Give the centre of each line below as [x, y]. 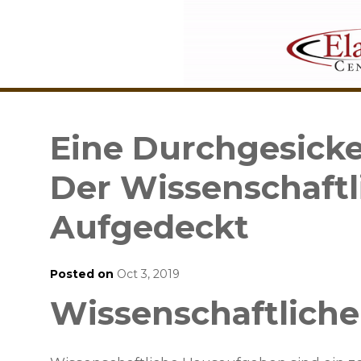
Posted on [82, 274]
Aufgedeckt [149, 227]
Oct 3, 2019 [147, 274]
